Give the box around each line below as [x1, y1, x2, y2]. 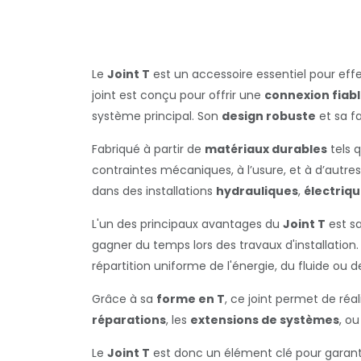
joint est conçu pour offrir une [92, 87, 264, 103]
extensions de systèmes [190, 312, 339, 328]
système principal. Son [92, 108, 222, 124]
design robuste [222, 108, 316, 124]
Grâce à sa [92, 291, 156, 307]
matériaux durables [205, 141, 327, 157]
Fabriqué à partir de [92, 141, 205, 157]
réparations [92, 312, 166, 328]
